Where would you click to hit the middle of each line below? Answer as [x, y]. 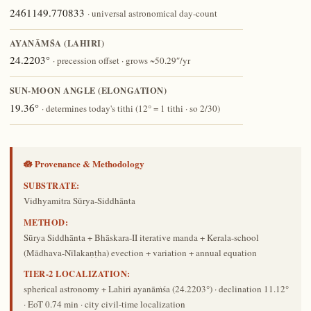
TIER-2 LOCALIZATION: [77, 274]
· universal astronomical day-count [152, 13]
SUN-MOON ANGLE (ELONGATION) [88, 91]
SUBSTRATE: [51, 186]
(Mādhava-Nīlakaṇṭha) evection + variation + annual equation [140, 252]
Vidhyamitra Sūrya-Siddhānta [79, 201]
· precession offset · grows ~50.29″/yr [121, 61]
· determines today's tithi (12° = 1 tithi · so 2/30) [131, 108]
